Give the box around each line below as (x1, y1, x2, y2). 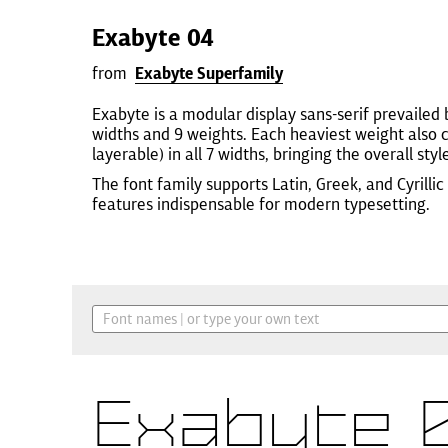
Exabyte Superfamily (135, 63, 283, 83)
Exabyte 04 (92, 22, 214, 53)
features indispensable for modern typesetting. (92, 193, 430, 214)
